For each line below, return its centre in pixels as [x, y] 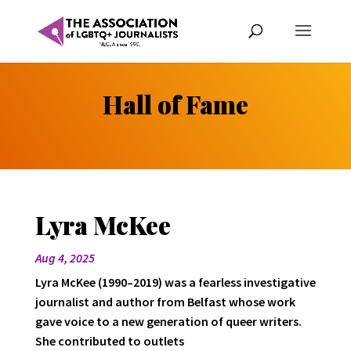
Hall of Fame [175, 104]
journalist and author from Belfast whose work [165, 301]
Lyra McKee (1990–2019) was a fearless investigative [175, 282]
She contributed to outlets [109, 340]
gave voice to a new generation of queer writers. [168, 321]
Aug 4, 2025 [65, 257]
